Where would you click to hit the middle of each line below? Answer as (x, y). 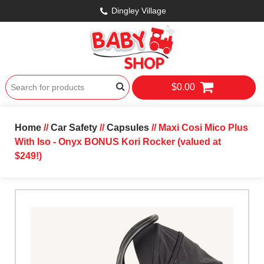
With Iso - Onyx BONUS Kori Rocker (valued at (118, 142)
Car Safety (74, 128)
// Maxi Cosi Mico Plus (198, 128)
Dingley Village (138, 11)
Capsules (128, 128)
